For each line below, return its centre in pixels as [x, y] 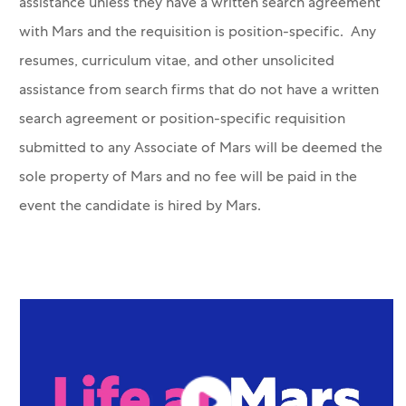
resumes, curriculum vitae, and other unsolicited [176, 63]
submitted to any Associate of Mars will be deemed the [200, 150]
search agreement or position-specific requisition [182, 121]
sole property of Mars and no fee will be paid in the [188, 179]
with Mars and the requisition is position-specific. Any [197, 34]
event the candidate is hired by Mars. [143, 208]
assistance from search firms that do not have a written [198, 92]
